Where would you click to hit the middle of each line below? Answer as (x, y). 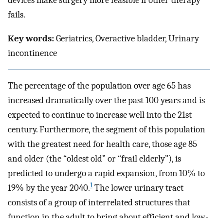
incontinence (32, 53)
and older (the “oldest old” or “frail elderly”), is (94, 159)
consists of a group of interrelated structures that (99, 203)
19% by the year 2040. (49, 188)
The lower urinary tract (138, 188)
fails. (17, 15)
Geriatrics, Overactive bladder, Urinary (127, 38)
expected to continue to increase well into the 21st (100, 115)
